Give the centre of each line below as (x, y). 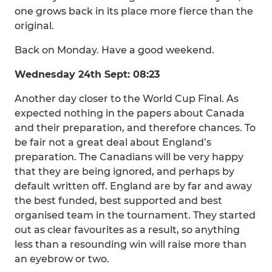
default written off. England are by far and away (133, 186)
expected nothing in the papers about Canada (130, 113)
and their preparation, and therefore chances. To (135, 128)
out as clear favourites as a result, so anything (127, 230)
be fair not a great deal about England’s (113, 142)
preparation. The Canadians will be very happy (129, 157)
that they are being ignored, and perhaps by (124, 172)
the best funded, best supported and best (118, 201)
